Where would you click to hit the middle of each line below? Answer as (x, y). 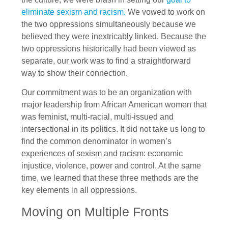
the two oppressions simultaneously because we (109, 24)
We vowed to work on (165, 12)
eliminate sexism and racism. (74, 12)
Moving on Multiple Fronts (95, 211)
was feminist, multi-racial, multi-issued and (97, 117)
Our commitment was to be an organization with (107, 93)
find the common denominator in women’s (96, 141)
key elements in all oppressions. (79, 190)
